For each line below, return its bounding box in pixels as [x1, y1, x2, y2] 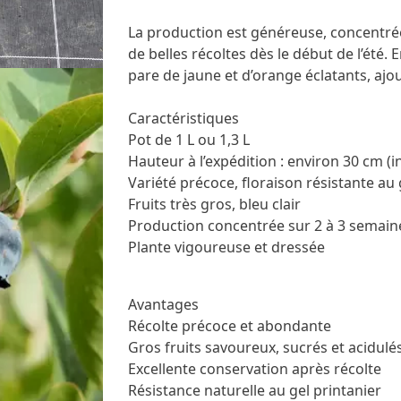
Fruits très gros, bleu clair [128, 193, 301, 214]
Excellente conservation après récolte [128, 358, 381, 379]
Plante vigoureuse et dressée [128, 236, 325, 257]
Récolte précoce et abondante [128, 315, 331, 336]
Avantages [128, 294, 199, 314]
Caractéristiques [128, 107, 239, 128]
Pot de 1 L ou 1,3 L [128, 129, 250, 149]
